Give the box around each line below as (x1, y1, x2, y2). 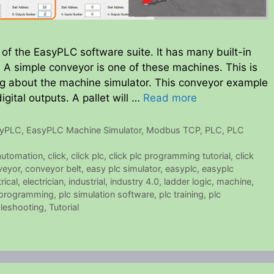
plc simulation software (59, 189, 154, 200)
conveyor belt (25, 163, 81, 174)
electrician (23, 176, 64, 187)
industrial (68, 176, 105, 187)
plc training (159, 189, 204, 200)
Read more (143, 92, 197, 105)
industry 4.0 (110, 176, 159, 187)
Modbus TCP (146, 125, 201, 136)
